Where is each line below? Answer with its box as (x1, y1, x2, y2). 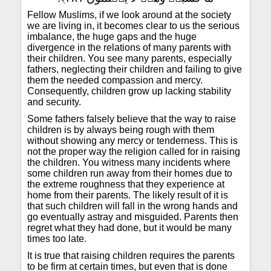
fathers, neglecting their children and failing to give (27, 64, 243, 74)
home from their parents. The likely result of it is (27, 190, 229, 200)
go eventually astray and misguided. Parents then (27, 212, 239, 222)
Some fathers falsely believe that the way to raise (27, 114, 237, 124)
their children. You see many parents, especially (27, 53, 232, 64)
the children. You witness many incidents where (27, 157, 231, 168)
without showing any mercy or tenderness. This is (27, 135, 238, 146)
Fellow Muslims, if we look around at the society (27, 10, 232, 20)
